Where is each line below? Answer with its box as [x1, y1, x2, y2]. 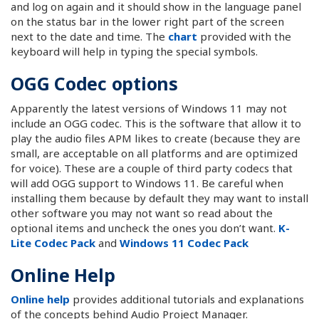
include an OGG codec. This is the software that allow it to [11, 115, 301, 130]
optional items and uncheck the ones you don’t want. [11, 220, 278, 235]
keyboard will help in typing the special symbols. [11, 44, 258, 58]
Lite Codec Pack [11, 235, 95, 250]
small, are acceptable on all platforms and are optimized [11, 145, 298, 160]
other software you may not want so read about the [11, 205, 273, 220]
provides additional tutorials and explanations [70, 292, 304, 306]
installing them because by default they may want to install [11, 190, 308, 205]
